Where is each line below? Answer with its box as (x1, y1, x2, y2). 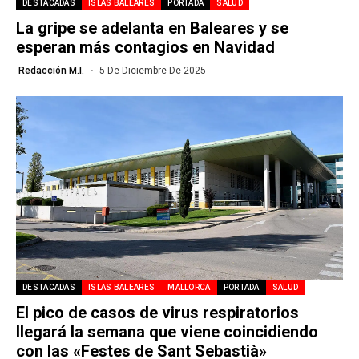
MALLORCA (167, 282, 211, 292)
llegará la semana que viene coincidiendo (16, 321, 318, 341)
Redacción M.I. (18, 65, 84, 76)
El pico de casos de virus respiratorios (16, 302, 299, 322)
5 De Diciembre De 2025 (99, 65, 206, 76)
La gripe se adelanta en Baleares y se (16, 18, 288, 38)
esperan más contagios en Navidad (16, 38, 275, 57)
